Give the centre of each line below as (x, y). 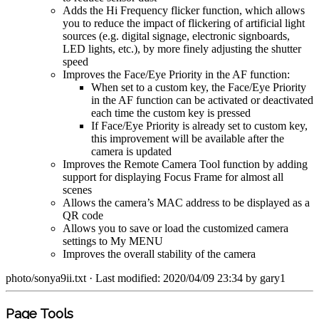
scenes (77, 189)
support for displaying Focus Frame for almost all (173, 177)
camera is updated (131, 151)
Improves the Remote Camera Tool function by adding (185, 164)
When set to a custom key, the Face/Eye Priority (199, 87)
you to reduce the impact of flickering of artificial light (184, 23)
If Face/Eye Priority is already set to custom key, (199, 125)
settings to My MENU (113, 241)
